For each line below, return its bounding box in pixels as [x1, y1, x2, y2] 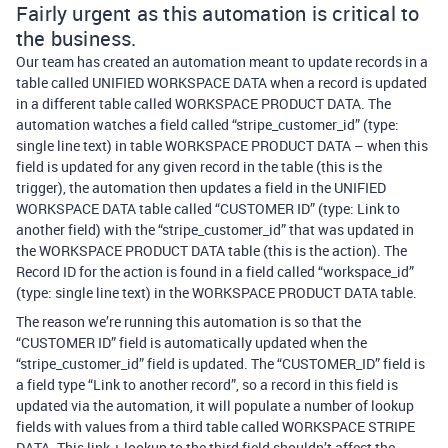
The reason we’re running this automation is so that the [16, 312, 361, 331]
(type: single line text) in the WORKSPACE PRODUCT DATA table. [16, 283, 417, 302]
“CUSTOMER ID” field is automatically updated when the [16, 333, 367, 352]
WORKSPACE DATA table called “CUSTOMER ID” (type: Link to [16, 199, 400, 218]
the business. [16, 25, 137, 52]
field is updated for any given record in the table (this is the [16, 157, 382, 176]
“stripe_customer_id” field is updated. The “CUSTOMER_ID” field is [16, 354, 425, 373]
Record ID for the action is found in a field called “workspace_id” [16, 262, 414, 281]
